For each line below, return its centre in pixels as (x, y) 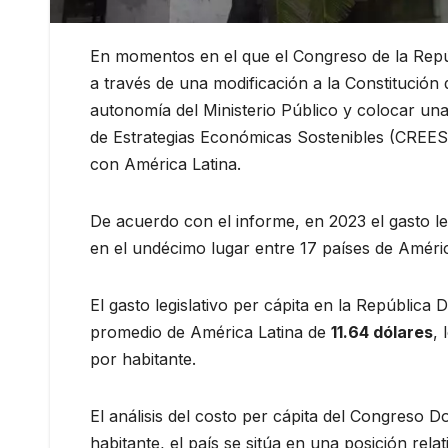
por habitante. (143, 358)
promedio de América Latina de (210, 331)
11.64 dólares (382, 331)
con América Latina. (165, 163)
